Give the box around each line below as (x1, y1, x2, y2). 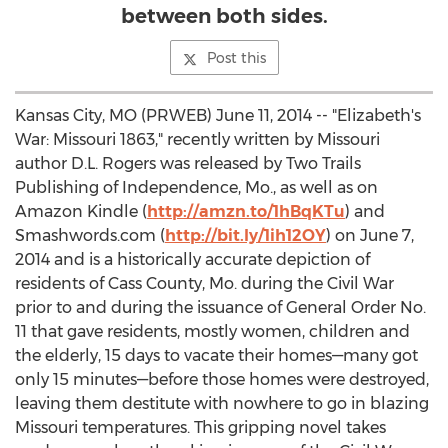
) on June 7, (326, 226, 414, 245)
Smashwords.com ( (15, 226, 165, 245)
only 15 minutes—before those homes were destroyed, (15, 370, 429, 389)
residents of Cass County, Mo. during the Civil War (15, 274, 394, 293)
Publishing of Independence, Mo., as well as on (15, 178, 378, 197)
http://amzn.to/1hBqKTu (147, 202, 345, 221)
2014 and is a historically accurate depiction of (15, 250, 370, 269)
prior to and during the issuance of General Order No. (15, 298, 426, 317)
